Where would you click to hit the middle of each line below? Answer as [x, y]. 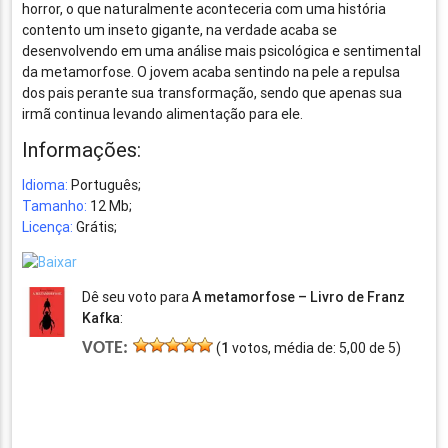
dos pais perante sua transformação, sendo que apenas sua [212, 93]
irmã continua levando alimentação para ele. [163, 114]
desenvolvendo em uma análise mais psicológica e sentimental [222, 51]
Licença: [48, 227]
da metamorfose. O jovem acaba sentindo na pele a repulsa [211, 72]
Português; [105, 185]
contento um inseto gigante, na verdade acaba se [180, 30]
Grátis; [95, 227]
